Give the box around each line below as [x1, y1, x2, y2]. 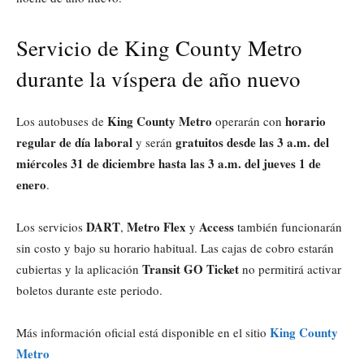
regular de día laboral [16, 132, 132, 151]
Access [199, 217, 234, 236]
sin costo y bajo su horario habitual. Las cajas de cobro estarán [16, 239, 334, 256]
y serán [132, 133, 175, 150]
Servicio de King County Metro [16, 32, 302, 63]
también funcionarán [234, 218, 342, 235]
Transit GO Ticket [142, 259, 239, 278]
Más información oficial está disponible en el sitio [16, 323, 266, 340]
